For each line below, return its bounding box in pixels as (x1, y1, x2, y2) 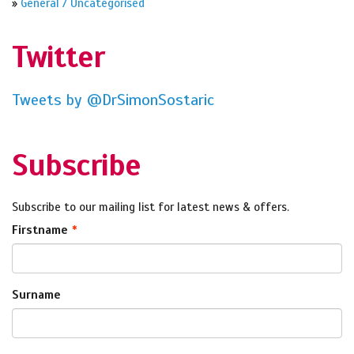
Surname (12, 288, 61, 303)
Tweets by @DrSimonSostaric (12, 90, 214, 111)
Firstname (12, 223, 68, 238)
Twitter (12, 39, 104, 77)
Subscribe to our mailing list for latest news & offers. (12, 200, 289, 215)
